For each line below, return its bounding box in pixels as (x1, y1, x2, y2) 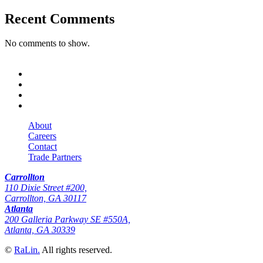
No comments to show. (5, 38, 90, 49)
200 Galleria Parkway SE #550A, (5, 214, 130, 225)
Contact (28, 141, 57, 152)
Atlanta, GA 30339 (5, 225, 75, 235)
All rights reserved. (40, 245, 112, 255)
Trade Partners (28, 152, 82, 163)
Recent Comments (5, 11, 114, 26)
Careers (28, 131, 56, 141)
